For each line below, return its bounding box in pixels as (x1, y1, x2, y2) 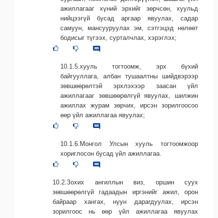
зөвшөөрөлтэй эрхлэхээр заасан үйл (60, 82, 198, 90)
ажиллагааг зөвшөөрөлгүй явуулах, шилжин (60, 91, 198, 99)
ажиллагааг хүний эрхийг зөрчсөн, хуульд (60, 4, 198, 12)
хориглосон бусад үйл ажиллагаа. (60, 149, 162, 157)
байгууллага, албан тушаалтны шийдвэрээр (60, 72, 198, 80)
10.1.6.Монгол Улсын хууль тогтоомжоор (60, 140, 198, 147)
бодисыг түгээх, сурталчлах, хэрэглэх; (60, 34, 177, 41)
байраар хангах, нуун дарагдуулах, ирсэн (53, 198, 198, 205)
